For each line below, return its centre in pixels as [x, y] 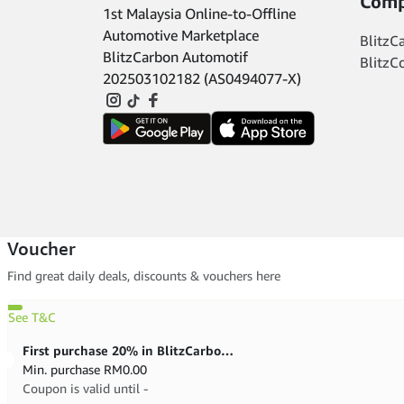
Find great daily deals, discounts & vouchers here [144, 276]
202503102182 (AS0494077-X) [202, 78]
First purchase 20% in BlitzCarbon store [227, 351]
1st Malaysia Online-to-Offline [199, 14]
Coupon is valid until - [85, 389]
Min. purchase [63, 370]
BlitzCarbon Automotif [175, 57]
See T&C [32, 317]
